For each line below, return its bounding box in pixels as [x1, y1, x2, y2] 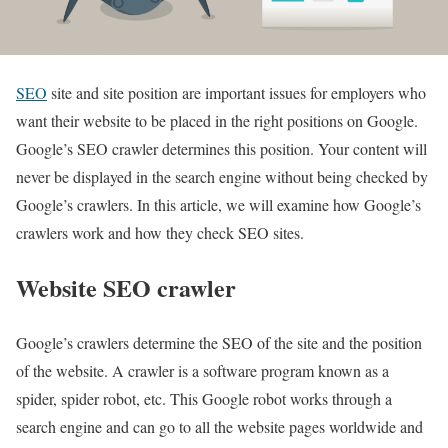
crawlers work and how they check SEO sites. [16, 222, 304, 244]
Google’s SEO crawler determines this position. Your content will [16, 138, 427, 160]
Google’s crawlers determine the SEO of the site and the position [16, 332, 422, 353]
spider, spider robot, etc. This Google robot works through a [16, 388, 392, 409]
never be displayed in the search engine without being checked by [16, 166, 428, 188]
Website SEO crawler [16, 270, 236, 306]
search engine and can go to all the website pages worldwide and [16, 416, 423, 437]
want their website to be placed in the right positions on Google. [16, 110, 418, 132]
